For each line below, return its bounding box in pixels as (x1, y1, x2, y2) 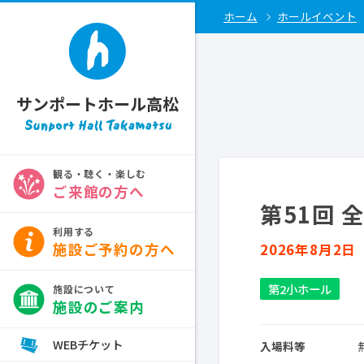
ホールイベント (277, 8, 357, 24)
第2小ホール (268, 280, 331, 297)
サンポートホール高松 (16, 92, 179, 115)
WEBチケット (53, 336, 123, 353)
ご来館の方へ (53, 181, 145, 201)
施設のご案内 (53, 297, 145, 317)
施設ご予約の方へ (53, 239, 175, 259)
